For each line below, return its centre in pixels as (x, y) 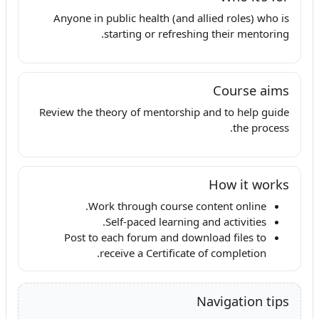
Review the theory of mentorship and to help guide (164, 112)
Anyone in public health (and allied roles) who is (171, 18)
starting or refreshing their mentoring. (197, 33)
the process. (261, 127)
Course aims (251, 90)
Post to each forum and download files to (165, 237)
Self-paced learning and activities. (186, 221)
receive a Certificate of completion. (183, 253)
